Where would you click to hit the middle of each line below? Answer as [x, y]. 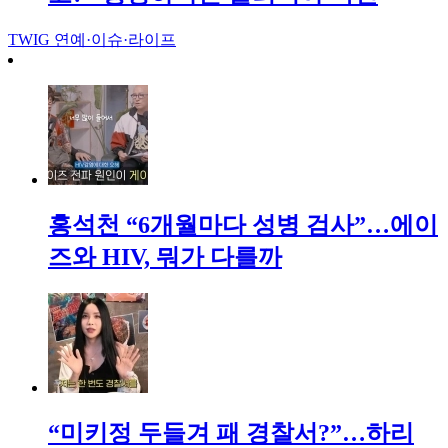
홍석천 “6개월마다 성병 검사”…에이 [243, 225]
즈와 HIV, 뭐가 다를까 [165, 257]
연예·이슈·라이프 [115, 40]
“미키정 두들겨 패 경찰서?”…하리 [231, 432]
